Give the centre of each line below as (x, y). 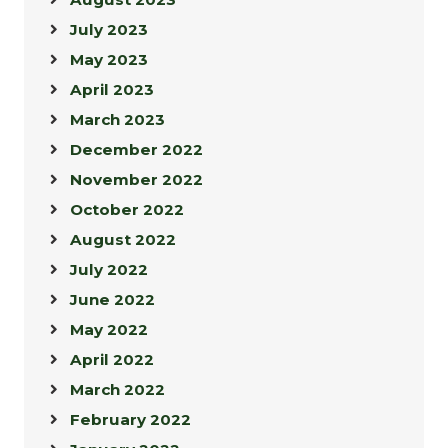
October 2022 (127, 210)
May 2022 (109, 330)
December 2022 (136, 150)
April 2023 (112, 90)
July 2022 (109, 270)
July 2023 (109, 30)
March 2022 (117, 390)
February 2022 (130, 420)
